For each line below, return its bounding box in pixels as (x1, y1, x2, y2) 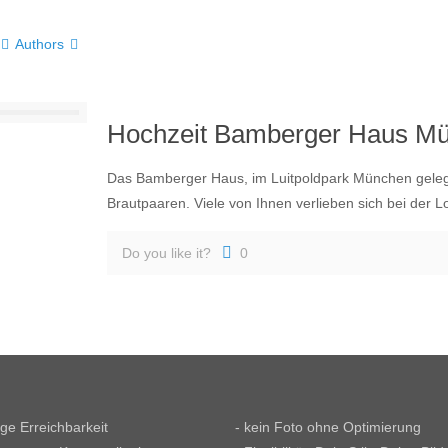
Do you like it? (121, 245, 211, 261)
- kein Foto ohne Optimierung (234, 419, 421, 435)
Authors (15, 36, 65, 52)
